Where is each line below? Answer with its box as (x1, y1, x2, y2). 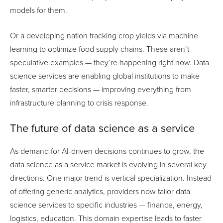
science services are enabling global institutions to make (10, 71, 200, 81)
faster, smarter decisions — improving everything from (10, 84, 191, 95)
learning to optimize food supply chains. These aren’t (10, 44, 189, 54)
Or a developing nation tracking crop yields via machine (10, 30, 198, 41)
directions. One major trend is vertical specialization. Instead (10, 173, 212, 183)
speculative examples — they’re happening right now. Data (10, 57, 209, 68)
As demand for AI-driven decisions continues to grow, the (10, 146, 204, 156)
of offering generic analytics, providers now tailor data (10, 186, 190, 197)
